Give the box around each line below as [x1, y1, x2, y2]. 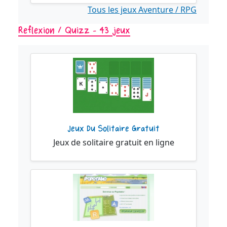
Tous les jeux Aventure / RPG [88, 4, 197, 16]
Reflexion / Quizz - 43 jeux [18, 24, 130, 37]
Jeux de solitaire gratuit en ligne [53, 137, 174, 148]
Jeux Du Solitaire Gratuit [67, 123, 160, 135]
